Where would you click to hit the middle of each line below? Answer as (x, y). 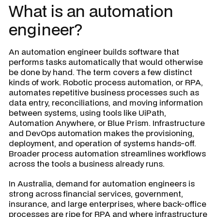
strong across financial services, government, (96, 194)
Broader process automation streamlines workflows (107, 153)
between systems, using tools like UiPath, (87, 113)
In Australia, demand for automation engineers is (102, 183)
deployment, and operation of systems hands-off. (102, 143)
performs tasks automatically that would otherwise (106, 62)
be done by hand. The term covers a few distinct (101, 72)
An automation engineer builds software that (94, 52)
